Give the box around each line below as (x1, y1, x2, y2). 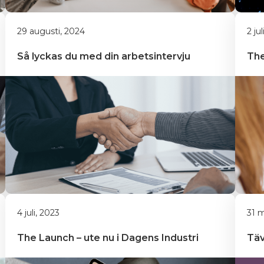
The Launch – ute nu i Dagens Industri (17, 232, 199, 243)
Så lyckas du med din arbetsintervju (17, 51, 190, 62)
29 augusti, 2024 (17, 26, 85, 37)
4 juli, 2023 (17, 207, 60, 218)
